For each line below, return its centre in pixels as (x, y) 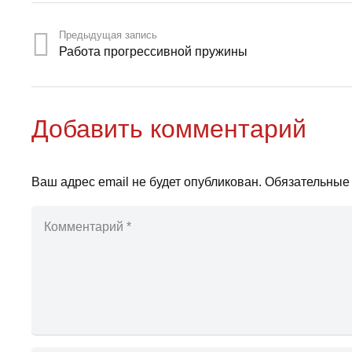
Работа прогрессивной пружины (154, 52)
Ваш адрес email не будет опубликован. (147, 182)
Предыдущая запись (108, 35)
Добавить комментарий (172, 129)
